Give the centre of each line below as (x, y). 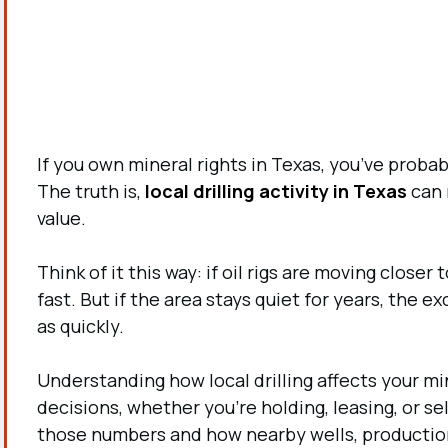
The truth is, (90, 191)
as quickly (77, 326)
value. (61, 218)
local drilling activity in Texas (275, 191)
